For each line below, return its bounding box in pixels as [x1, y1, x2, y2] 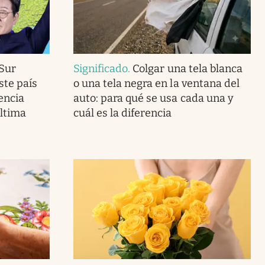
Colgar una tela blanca [132, 62, 243, 75]
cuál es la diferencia [73, 106, 172, 119]
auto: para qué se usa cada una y [73, 91, 234, 105]
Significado [73, 62, 128, 75]
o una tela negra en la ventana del [73, 76, 240, 90]
